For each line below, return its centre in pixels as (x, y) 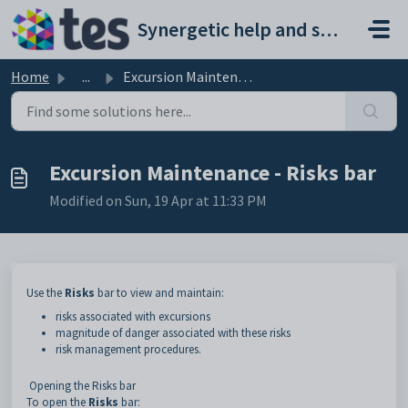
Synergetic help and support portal (328, 29)
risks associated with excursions (133, 316)
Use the (46, 293)
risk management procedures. (128, 349)
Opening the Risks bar (82, 386)
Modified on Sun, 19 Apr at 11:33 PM (158, 200)
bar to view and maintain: (159, 293)
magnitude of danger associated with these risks (173, 333)
